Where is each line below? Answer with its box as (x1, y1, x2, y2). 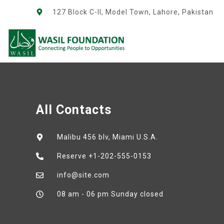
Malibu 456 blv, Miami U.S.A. (56, 133, 158, 141)
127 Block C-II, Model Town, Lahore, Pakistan (52, 8, 213, 16)
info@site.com (56, 171, 109, 179)
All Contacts (36, 102, 111, 117)
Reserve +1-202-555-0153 (56, 152, 151, 160)
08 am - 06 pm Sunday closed (56, 190, 163, 198)
